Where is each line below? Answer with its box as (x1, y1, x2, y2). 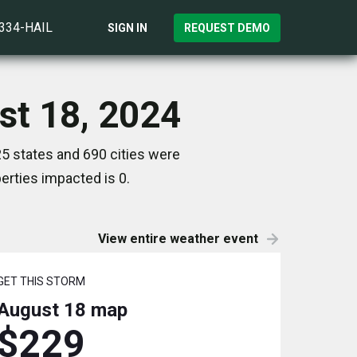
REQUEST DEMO (184, 21, 270, 34)
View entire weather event (98, 231, 258, 246)
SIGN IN (108, 21, 147, 34)
